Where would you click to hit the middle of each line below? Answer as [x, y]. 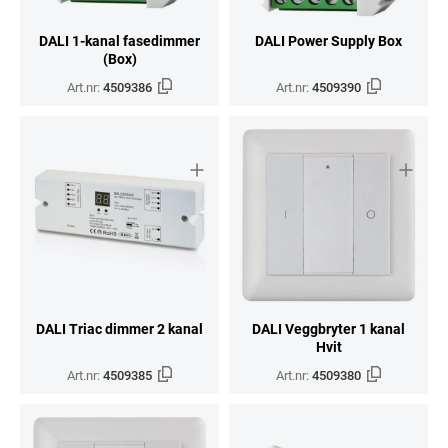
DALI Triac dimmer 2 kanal [119, 328]
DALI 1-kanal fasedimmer [119, 40]
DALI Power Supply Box [328, 40]
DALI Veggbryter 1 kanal [328, 328]
